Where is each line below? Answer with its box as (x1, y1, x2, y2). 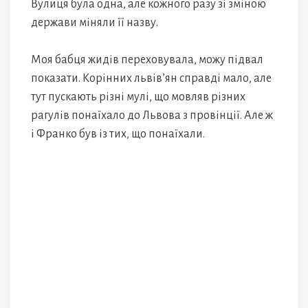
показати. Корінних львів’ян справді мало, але (31, 72, 272, 85)
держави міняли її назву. (31, 16, 158, 29)
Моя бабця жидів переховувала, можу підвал (31, 54, 263, 66)
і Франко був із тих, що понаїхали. (31, 128, 205, 140)
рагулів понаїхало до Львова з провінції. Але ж (31, 109, 273, 122)
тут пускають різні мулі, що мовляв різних (31, 91, 245, 103)
